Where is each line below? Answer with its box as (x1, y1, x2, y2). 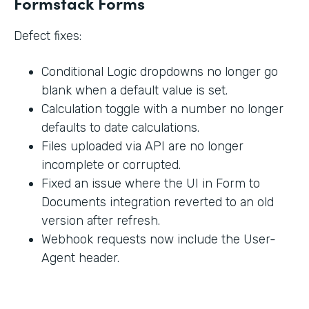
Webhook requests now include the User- (41, 232, 276, 248)
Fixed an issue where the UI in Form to (41, 176, 260, 192)
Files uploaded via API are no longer (41, 139, 243, 154)
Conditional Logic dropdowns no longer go (41, 64, 278, 80)
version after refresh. (41, 213, 160, 229)
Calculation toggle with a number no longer (41, 101, 283, 117)
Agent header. (41, 250, 119, 266)
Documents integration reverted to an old (41, 195, 274, 210)
